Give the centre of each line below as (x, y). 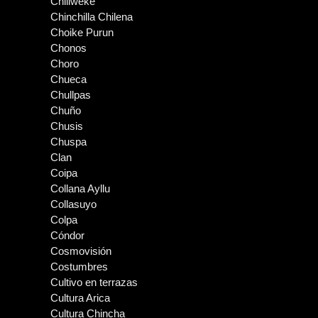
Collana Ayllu (80, 188)
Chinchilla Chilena (92, 17)
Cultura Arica (80, 298)
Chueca (68, 79)
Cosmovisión (81, 251)
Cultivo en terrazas (94, 282)
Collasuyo (73, 204)
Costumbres (79, 267)
